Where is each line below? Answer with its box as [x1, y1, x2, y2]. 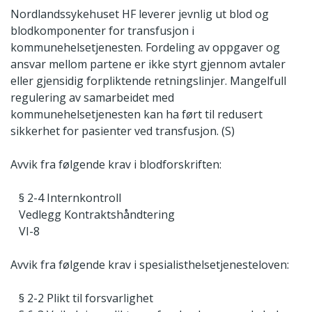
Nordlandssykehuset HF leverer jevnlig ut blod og [10, 6, 269, 22]
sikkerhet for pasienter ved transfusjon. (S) [10, 123, 235, 139]
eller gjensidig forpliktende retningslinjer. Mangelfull [10, 72, 286, 88]
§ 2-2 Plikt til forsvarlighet [10, 290, 153, 306]
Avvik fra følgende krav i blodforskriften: [10, 156, 221, 172]
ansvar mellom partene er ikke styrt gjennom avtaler [10, 56, 286, 72]
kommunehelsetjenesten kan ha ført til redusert [10, 106, 263, 122]
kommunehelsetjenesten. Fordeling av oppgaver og [10, 39, 280, 55]
